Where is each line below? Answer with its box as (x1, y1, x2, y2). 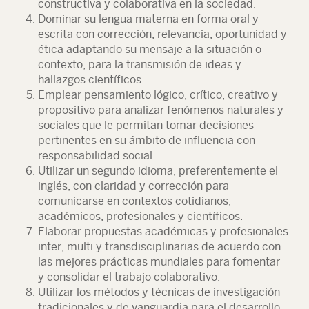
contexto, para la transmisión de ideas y (38, 58, 241, 71)
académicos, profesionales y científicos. (38, 210, 243, 223)
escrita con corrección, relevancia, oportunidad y (38, 28, 287, 41)
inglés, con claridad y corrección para (38, 179, 229, 192)
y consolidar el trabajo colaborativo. (38, 270, 220, 283)
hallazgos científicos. (38, 73, 144, 86)
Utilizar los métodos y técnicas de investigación (38, 286, 280, 299)
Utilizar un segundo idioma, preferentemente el (38, 164, 278, 177)
